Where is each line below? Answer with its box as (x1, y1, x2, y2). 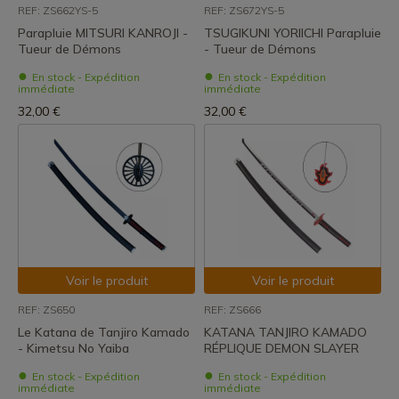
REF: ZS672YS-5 (204, 4, 284, 17)
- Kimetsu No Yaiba (18, 340, 129, 356)
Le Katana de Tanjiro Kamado (18, 324, 190, 340)
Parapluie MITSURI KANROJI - (18, 25, 188, 41)
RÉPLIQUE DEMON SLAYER (204, 340, 359, 356)
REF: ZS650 (18, 303, 75, 316)
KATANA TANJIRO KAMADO (204, 324, 367, 340)
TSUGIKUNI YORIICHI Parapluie (204, 25, 381, 41)
